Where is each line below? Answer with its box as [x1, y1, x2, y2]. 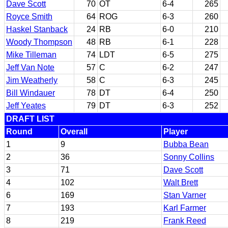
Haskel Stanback [6, 25, 68, 34]
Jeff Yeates [6, 101, 46, 110]
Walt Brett [163, 178, 198, 187]
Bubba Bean [163, 140, 209, 149]
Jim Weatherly [6, 76, 58, 84]
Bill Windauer [6, 89, 55, 97]
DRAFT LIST [6, 115, 54, 123]
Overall [61, 127, 88, 136]
